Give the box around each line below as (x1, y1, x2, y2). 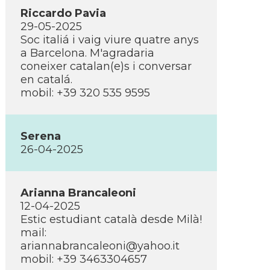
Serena (20, 130, 61, 143)
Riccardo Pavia (20, 7, 106, 20)
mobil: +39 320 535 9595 (20, 86, 150, 99)
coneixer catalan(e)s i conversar (20, 60, 192, 73)
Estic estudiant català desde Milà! (20, 213, 202, 226)
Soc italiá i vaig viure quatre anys (20, 33, 199, 46)
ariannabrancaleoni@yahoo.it (20, 239, 180, 253)
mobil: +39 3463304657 (20, 253, 147, 266)
